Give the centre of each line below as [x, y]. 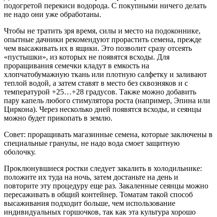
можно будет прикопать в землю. [58, 118]
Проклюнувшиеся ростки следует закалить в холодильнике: [103, 168]
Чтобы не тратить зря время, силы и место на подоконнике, [102, 31]
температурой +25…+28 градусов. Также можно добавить [100, 92]
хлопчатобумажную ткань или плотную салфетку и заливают [105, 74]
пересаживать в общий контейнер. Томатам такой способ [98, 194]
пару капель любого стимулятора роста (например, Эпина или [107, 100]
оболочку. [20, 152]
